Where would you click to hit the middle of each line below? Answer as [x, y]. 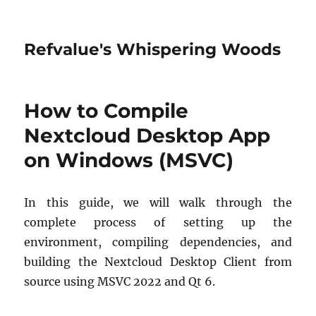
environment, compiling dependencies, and [158, 242]
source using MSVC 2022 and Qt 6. [120, 281]
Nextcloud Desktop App [147, 135]
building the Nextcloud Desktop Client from [158, 262]
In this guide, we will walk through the [158, 202]
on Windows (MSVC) [129, 160]
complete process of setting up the [158, 222]
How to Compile [107, 111]
